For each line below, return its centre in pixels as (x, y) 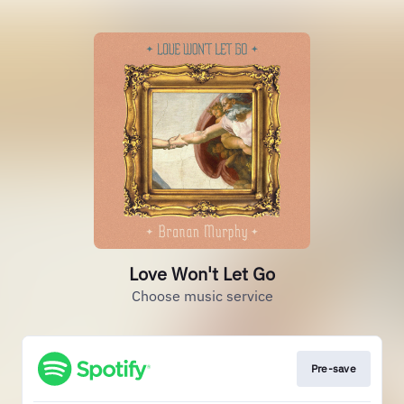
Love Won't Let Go (202, 274)
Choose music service (202, 296)
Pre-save (333, 368)
